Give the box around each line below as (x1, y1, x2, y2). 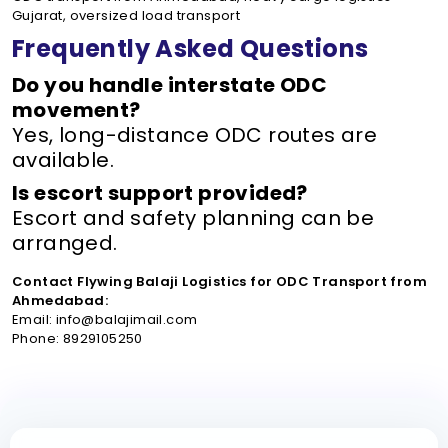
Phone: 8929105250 (12, 329, 143, 348)
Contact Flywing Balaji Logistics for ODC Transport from (12, 272, 427, 291)
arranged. (12, 229, 118, 257)
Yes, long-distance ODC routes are (12, 121, 378, 149)
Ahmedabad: (12, 291, 109, 310)
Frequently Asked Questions (12, 32, 369, 65)
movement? (12, 96, 141, 124)
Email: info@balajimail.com (12, 310, 198, 329)
